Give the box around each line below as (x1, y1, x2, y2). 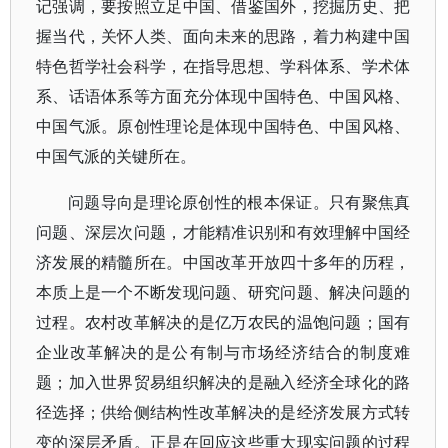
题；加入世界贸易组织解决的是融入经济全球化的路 (36, 374, 411, 391)
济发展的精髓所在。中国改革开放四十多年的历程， (36, 254, 411, 271)
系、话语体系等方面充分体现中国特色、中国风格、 (36, 88, 411, 105)
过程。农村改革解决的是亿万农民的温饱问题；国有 (36, 314, 411, 331)
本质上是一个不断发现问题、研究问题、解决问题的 (36, 284, 411, 301)
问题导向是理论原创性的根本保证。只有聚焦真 (68, 194, 411, 211)
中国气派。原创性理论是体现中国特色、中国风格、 (36, 118, 411, 135)
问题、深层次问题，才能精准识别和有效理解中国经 (36, 224, 411, 241)
